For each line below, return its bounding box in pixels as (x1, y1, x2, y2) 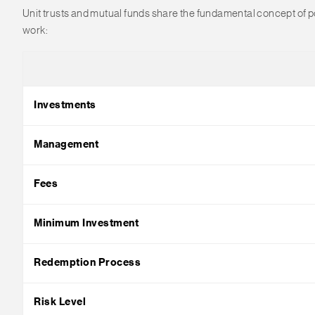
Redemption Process (34, 258, 141, 268)
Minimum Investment (34, 219, 139, 229)
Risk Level (34, 297, 86, 307)
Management (34, 140, 98, 150)
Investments (34, 101, 96, 110)
